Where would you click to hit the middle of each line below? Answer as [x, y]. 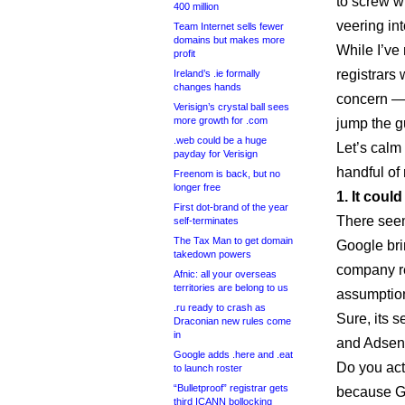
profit [184, 53]
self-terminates [206, 221]
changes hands [207, 87]
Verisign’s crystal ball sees [231, 107]
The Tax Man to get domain [233, 240]
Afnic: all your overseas [225, 274]
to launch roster [208, 368]
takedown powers [212, 254]
